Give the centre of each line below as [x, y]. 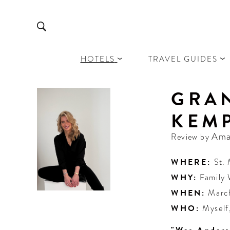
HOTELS [98, 59]
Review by [191, 137]
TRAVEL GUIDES [183, 59]
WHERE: [191, 162]
